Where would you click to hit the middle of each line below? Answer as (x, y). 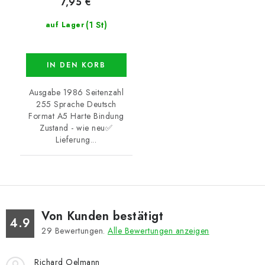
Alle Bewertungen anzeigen (159, 231)
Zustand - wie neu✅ (76, 128)
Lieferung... (76, 140)
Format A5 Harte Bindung (76, 116)
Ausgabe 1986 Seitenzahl (76, 93)
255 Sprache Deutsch (76, 104)
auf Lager (64, 25)
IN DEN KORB (76, 65)
